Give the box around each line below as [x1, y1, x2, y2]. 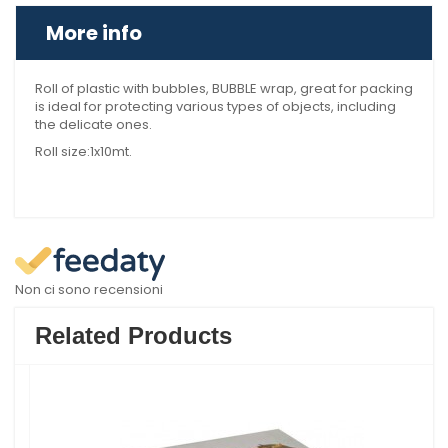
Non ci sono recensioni [15, 280, 163, 299]
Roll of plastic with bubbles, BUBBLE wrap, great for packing [35, 79, 413, 98]
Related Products [35, 322, 232, 349]
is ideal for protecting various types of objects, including [35, 97, 396, 116]
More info [46, 19, 142, 47]
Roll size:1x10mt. [35, 142, 132, 161]
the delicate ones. [35, 115, 152, 134]
